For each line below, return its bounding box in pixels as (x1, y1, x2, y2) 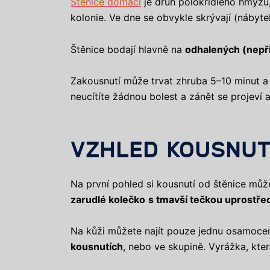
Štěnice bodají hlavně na (71, 43, 185, 55)
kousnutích (71, 240, 123, 253)
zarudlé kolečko (71, 193, 145, 206)
